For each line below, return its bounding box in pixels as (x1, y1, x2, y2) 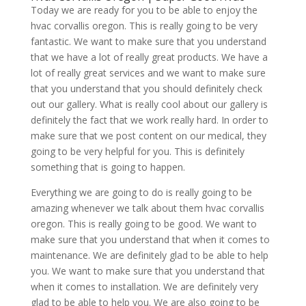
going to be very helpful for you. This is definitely (30, 145, 245, 158)
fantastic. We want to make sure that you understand (30, 35, 266, 48)
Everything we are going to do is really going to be (30, 186, 252, 199)
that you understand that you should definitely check (30, 82, 262, 96)
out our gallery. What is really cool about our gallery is (30, 98, 268, 111)
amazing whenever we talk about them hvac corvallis (30, 201, 264, 215)
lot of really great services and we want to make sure (30, 66, 266, 80)
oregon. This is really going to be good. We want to (30, 217, 257, 231)
